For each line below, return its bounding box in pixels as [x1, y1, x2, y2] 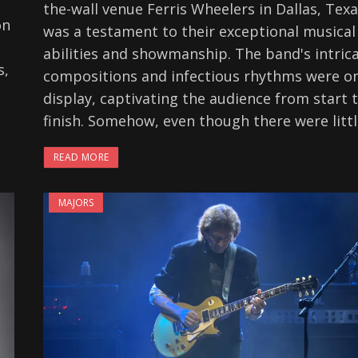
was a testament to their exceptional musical [43, 22, 356, 42]
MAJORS [58, 196, 93, 210]
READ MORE [54, 150, 109, 165]
